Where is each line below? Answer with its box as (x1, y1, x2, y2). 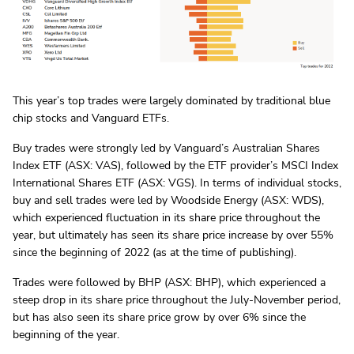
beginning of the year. (13, 327, 119, 343)
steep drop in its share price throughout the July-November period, (13, 292, 341, 308)
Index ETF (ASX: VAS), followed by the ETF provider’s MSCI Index (13, 158, 338, 174)
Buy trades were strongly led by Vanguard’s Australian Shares (13, 141, 320, 156)
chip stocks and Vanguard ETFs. (13, 111, 169, 126)
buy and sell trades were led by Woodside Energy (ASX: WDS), (13, 193, 324, 209)
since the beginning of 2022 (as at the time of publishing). (13, 245, 296, 261)
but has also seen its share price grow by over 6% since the (13, 310, 306, 326)
